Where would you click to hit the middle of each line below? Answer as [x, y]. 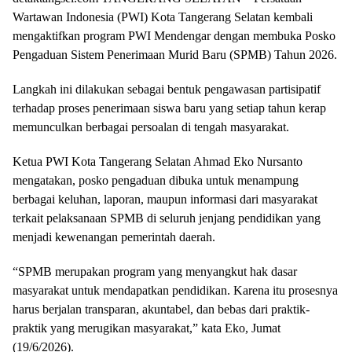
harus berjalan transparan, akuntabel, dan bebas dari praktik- [161, 309]
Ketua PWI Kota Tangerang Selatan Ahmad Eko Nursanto [158, 161]
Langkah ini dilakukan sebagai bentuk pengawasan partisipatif [167, 89]
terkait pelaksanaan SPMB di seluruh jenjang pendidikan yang [167, 218]
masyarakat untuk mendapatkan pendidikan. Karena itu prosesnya [175, 290]
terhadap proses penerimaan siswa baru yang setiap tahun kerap [169, 108]
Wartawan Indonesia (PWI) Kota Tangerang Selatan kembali [163, 17]
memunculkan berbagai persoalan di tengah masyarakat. [151, 127]
